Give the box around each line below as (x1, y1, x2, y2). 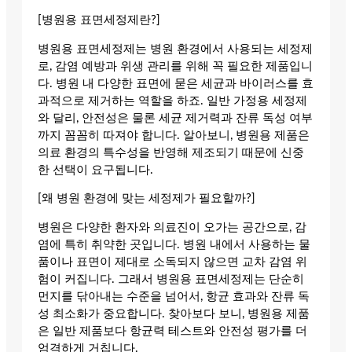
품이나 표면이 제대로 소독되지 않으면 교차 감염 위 (38, 256, 307, 269)
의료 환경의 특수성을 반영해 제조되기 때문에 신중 (38, 146, 304, 159)
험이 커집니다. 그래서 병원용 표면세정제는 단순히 (38, 273, 304, 286)
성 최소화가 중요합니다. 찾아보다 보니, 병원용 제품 (38, 308, 310, 321)
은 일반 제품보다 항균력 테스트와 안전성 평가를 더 (38, 325, 307, 338)
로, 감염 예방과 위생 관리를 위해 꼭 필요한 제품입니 (38, 60, 313, 72)
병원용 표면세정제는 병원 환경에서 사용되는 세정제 (38, 42, 313, 55)
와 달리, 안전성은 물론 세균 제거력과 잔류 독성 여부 (38, 112, 313, 124)
